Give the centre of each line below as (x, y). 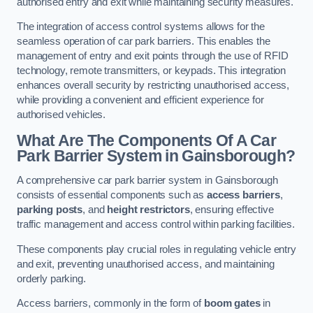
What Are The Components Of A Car (147, 140)
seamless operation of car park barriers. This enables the (144, 42)
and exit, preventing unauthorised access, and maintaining (146, 264)
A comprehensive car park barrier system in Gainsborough (148, 181)
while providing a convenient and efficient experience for (140, 100)
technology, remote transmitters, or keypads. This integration (152, 71)
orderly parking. (51, 278)
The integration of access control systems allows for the (141, 27)
